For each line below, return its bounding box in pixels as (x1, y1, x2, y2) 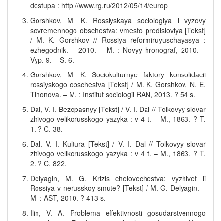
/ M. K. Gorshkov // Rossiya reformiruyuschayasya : (30, 35, 206, 45)
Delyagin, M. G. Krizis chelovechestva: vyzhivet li (30, 173, 206, 183)
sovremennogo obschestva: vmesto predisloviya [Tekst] (30, 25, 206, 35)
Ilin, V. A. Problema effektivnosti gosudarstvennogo (30, 208, 206, 218)
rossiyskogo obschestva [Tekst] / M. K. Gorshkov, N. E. (30, 79, 206, 89)
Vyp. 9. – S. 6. (30, 55, 74, 65)
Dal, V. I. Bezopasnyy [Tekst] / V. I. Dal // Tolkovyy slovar (30, 104, 206, 114)
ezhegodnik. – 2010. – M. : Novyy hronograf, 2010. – (30, 45, 206, 55)
